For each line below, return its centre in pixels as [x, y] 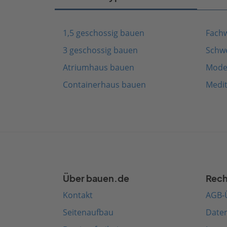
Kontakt [78, 195]
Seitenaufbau [88, 213]
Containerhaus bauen [104, 85]
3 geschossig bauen [100, 50]
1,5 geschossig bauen [104, 33]
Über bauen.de [96, 179]
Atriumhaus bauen [99, 68]
